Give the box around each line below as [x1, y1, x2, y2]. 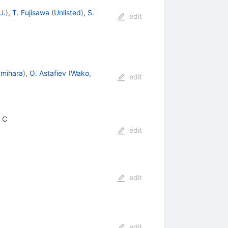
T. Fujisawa [12, 8, 49, 17]
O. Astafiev [29, 68, 66, 77]
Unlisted [53, 8, 81, 17]
